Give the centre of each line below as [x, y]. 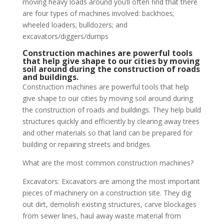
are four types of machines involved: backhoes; [98, 13]
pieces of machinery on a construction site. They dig [106, 193]
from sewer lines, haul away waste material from [101, 216]
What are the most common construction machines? [108, 163]
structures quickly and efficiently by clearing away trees [111, 121]
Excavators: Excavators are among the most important [111, 181]
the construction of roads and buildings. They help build [111, 110]
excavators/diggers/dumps [65, 36]
